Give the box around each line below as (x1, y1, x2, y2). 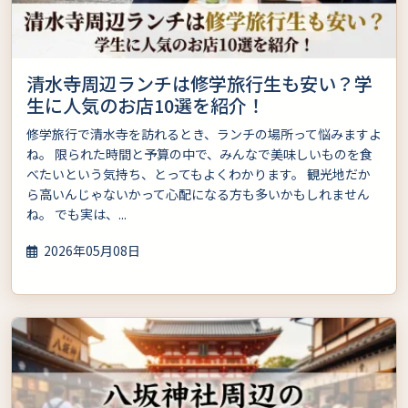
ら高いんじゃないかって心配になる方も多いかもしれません (26, 184, 370, 203)
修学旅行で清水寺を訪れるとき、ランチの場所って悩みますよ (26, 124, 382, 143)
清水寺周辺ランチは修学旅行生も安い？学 (26, 69, 372, 97)
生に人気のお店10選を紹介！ (26, 91, 265, 118)
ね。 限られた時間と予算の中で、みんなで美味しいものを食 (26, 144, 372, 163)
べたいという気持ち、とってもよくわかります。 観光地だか (26, 164, 371, 183)
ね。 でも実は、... (26, 204, 127, 223)
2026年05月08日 (41, 240, 140, 260)
